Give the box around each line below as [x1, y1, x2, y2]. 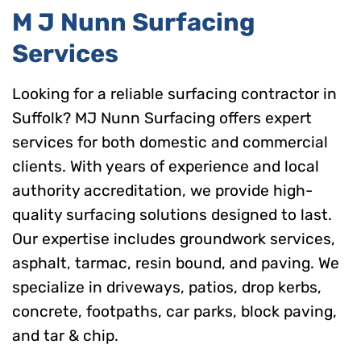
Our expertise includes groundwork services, [12, 229, 335, 248]
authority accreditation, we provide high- [12, 180, 313, 200]
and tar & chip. [12, 326, 118, 345]
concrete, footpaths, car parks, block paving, [12, 301, 337, 321]
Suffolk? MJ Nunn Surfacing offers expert [12, 108, 312, 127]
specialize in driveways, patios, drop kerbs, [12, 277, 322, 297]
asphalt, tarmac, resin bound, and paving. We [12, 253, 339, 272]
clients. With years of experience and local [12, 156, 319, 176]
